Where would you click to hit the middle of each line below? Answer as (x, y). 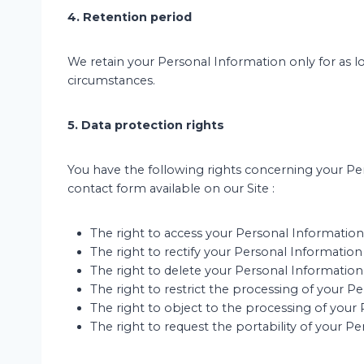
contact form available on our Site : (171, 188)
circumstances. (111, 80)
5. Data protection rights (146, 125)
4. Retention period (130, 17)
